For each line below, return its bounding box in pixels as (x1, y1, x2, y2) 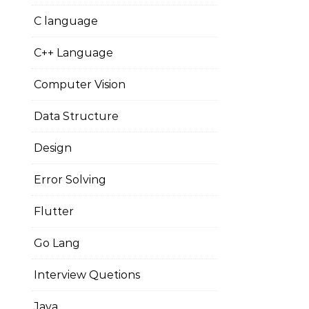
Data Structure (34, 110, 119, 123)
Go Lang (34, 237, 80, 250)
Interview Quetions (34, 268, 140, 281)
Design (34, 141, 72, 154)
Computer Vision (34, 78, 126, 91)
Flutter (34, 205, 74, 218)
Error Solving (34, 173, 106, 186)
